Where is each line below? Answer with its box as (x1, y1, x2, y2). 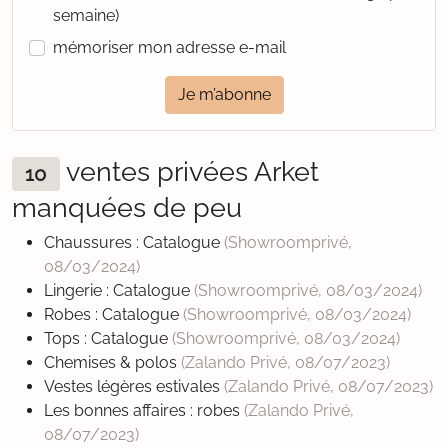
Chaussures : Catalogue (44, 233, 224, 253)
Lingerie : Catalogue (44, 281, 194, 301)
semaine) (53, 6, 119, 25)
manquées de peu (12, 191, 242, 224)
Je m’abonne (177, 85, 271, 104)
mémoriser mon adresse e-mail (53, 38, 286, 57)
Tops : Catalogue (44, 329, 172, 349)
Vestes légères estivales (44, 377, 224, 397)
